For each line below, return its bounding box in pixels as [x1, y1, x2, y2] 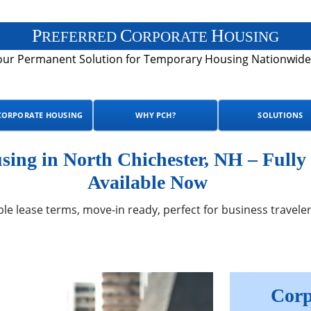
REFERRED [42, 28, 120, 44]
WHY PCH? [135, 110, 176, 120]
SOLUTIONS [258, 110, 303, 120]
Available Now [87, 171, 208, 193]
